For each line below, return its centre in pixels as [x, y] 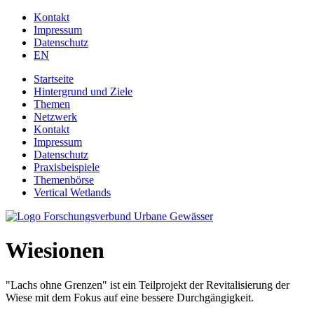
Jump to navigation [48, 17]
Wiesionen [55, 251]
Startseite [54, 79]
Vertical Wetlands [72, 192]
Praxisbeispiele [67, 167]
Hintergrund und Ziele [83, 91]
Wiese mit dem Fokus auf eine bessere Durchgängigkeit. [130, 297]
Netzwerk [55, 117]
